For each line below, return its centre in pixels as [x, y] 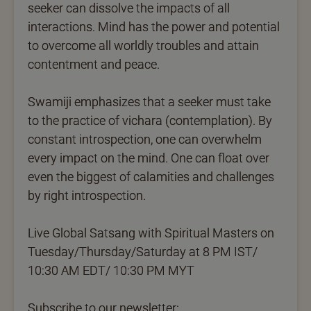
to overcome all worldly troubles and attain [143, 45]
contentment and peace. [94, 64]
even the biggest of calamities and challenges [151, 176]
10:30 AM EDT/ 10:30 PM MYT [111, 270]
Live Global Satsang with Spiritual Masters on [151, 233]
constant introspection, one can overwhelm [145, 139]
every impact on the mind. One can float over [149, 158]
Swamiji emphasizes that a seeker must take [149, 101]
